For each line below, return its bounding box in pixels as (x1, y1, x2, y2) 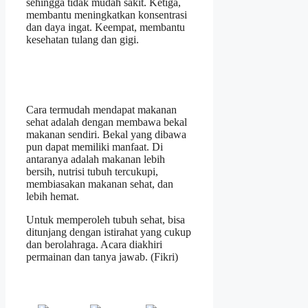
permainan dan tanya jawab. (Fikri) (26, 251, 178, 263)
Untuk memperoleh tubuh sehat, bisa (26, 214, 185, 226)
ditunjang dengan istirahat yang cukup (26, 226, 191, 239)
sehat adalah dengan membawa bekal (26, 116, 187, 129)
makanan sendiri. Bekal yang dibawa (26, 129, 186, 141)
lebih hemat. (26, 190, 79, 203)
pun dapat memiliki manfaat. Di (26, 141, 163, 153)
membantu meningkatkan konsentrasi (26, 9, 187, 21)
